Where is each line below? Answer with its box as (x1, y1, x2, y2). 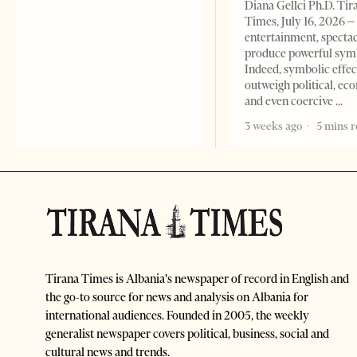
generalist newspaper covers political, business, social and (45, 327, 329, 342)
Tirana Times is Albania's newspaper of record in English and (45, 272, 349, 287)
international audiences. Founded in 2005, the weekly (45, 308, 309, 324)
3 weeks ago (245, 119, 303, 134)
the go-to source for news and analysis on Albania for (45, 290, 308, 305)
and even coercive (245, 94, 336, 109)
